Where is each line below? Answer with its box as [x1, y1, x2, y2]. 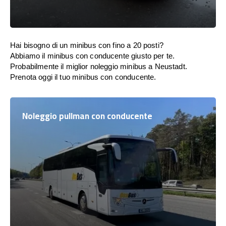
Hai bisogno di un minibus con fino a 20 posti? [10, 41, 163, 49]
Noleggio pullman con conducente [22, 108, 152, 124]
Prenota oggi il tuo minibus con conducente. [10, 73, 156, 81]
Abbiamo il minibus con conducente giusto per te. [10, 51, 175, 60]
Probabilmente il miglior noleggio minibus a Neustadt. [10, 62, 187, 71]
